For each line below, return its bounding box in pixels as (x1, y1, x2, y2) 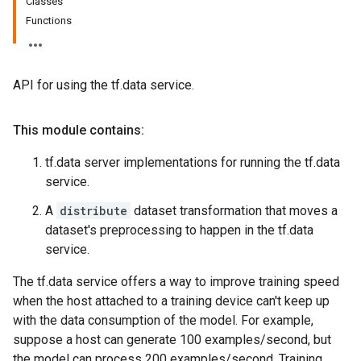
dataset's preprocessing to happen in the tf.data (45, 222, 313, 238)
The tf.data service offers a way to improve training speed (13, 274, 339, 289)
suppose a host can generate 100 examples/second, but (13, 332, 331, 347)
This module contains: (13, 122, 144, 138)
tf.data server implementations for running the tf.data (45, 155, 340, 170)
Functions (26, 15, 72, 27)
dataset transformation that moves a (131, 203, 338, 218)
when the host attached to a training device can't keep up (13, 293, 330, 309)
